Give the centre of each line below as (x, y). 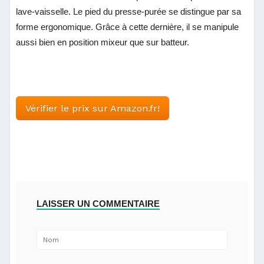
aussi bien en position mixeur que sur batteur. (103, 42)
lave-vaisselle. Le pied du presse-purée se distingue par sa (129, 11)
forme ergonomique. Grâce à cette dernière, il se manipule (128, 27)
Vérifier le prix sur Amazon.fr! (93, 108)
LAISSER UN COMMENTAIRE (98, 203)
